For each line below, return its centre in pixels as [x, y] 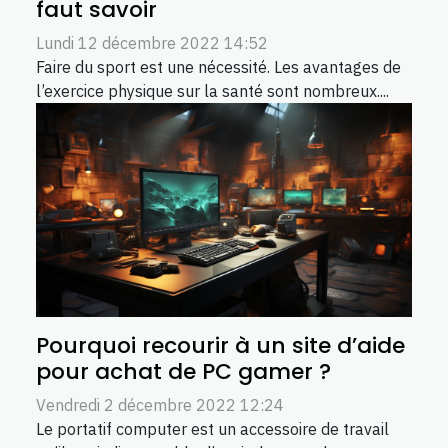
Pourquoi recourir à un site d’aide [220, 346]
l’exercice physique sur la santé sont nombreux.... [212, 90]
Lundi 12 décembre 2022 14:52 [152, 42]
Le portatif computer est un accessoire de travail [212, 429]
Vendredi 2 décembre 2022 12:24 [160, 405]
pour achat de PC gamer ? [183, 372]
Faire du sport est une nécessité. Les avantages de [218, 66]
